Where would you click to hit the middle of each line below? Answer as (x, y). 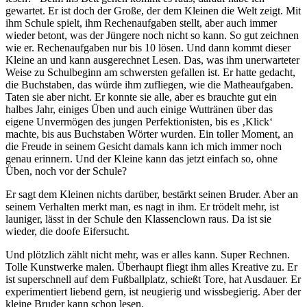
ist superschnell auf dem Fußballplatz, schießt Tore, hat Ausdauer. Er (153, 280)
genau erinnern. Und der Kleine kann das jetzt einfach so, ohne (142, 159)
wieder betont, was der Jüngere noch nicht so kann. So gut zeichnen (152, 36)
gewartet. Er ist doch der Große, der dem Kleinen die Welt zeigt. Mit (153, 11)
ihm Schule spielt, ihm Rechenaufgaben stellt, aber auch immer (141, 23)
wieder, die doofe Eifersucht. (67, 232)
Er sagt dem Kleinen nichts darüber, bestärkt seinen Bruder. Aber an (152, 195)
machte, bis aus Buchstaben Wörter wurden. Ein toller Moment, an (149, 134)
